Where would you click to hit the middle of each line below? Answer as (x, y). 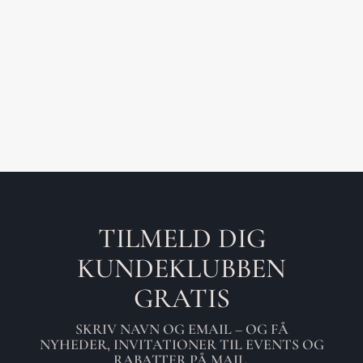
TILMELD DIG (181, 239)
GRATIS (181, 299)
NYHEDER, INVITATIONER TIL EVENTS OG (181, 344)
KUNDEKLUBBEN (181, 269)
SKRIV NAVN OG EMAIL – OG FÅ (181, 329)
